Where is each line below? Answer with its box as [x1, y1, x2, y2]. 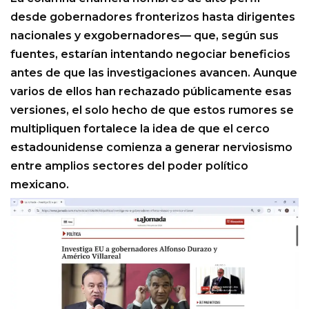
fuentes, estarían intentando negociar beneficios [10, 47, 290, 61]
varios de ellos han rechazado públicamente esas [10, 84, 292, 98]
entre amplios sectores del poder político [10, 159, 248, 172]
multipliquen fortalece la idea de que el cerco [10, 121, 270, 135]
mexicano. [10, 177, 69, 191]
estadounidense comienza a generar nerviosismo [10, 140, 292, 154]
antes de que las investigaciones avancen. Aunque [10, 66, 297, 79]
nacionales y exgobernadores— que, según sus [10, 28, 279, 42]
